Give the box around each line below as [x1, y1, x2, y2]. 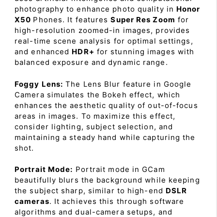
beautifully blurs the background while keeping [15, 175, 200, 185]
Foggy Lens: [15, 79, 63, 89]
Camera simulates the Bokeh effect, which [15, 90, 181, 99]
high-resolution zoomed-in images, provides [15, 26, 190, 35]
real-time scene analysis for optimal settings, [15, 36, 193, 46]
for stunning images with [94, 47, 195, 56]
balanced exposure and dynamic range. [15, 58, 168, 67]
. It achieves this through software [49, 197, 185, 206]
